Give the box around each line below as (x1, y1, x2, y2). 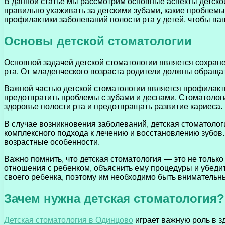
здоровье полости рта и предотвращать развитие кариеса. (4, 102, 222, 111)
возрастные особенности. (4, 138, 100, 147)
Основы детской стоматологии (4, 34, 192, 48)
